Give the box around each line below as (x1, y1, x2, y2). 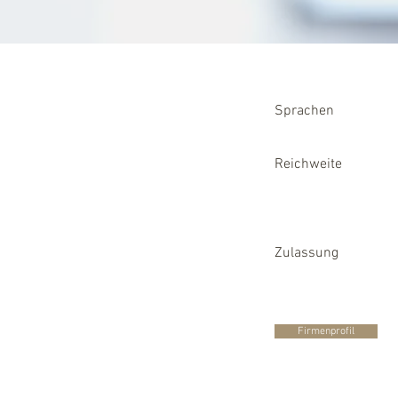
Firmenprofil (298, 325, 354, 338)
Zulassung (275, 244, 338, 262)
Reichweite (275, 155, 342, 173)
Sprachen (275, 102, 334, 120)
